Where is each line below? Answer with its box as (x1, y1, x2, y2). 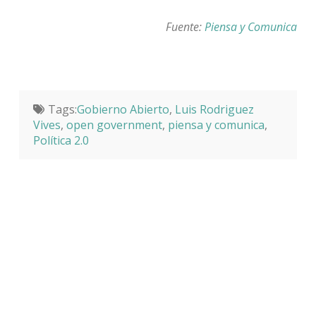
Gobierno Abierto (76, 101, 169, 117)
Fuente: (166, 18, 205, 35)
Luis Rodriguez (174, 101, 254, 117)
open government (66, 116, 162, 133)
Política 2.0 (32, 132, 89, 148)
